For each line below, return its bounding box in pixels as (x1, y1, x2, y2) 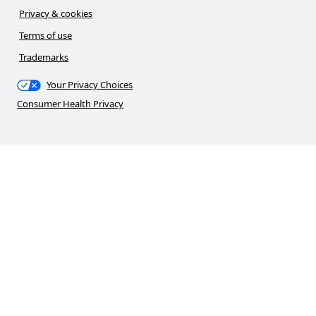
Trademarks (19, 51, 69, 64)
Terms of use (19, 29, 73, 42)
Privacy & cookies (19, 7, 93, 20)
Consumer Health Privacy (17, 97, 124, 111)
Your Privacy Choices (47, 78, 133, 92)
